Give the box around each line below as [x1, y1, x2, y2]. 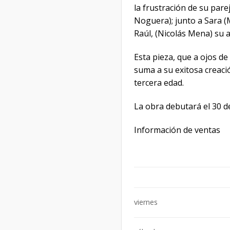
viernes [134, 197, 158, 207]
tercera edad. [134, 77, 184, 89]
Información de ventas [134, 124, 220, 136]
